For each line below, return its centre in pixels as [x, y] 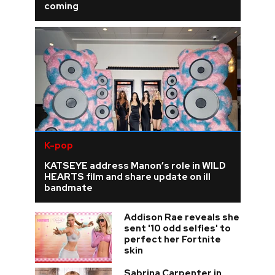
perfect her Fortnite [172, 240]
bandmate [68, 188]
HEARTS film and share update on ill [127, 177]
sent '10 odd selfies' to [177, 229]
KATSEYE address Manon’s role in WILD [135, 166]
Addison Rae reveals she [181, 218]
